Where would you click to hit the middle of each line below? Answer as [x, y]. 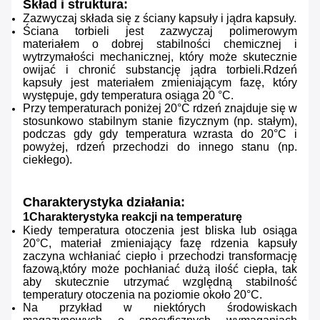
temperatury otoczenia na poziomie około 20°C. [142, 295]
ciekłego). [47, 160]
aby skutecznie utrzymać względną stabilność [160, 282]
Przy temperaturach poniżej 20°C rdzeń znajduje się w [160, 109]
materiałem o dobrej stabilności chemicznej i [160, 44]
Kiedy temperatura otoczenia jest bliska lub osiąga [160, 231]
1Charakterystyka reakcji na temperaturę [132, 217]
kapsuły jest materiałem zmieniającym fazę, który [160, 83]
